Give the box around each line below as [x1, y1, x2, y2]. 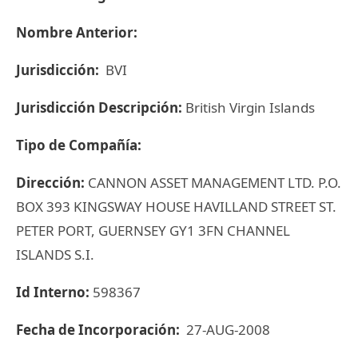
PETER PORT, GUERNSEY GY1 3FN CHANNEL [16, 221, 290, 240]
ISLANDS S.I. [16, 245, 94, 264]
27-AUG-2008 [183, 320, 270, 339]
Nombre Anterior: [16, 23, 141, 42]
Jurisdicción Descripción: [16, 98, 185, 117]
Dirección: [16, 173, 88, 192]
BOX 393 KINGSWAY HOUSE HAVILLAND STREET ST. [16, 197, 336, 216]
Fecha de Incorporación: [16, 320, 183, 339]
